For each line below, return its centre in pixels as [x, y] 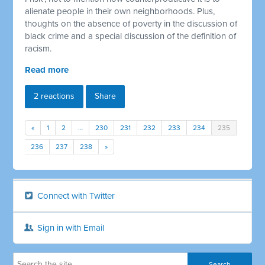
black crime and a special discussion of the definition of [131, 36]
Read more [47, 70]
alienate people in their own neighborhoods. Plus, [120, 12]
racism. [38, 49]
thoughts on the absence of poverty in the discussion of [131, 24]
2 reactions [54, 96]
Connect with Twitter [75, 196]
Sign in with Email [70, 228]
